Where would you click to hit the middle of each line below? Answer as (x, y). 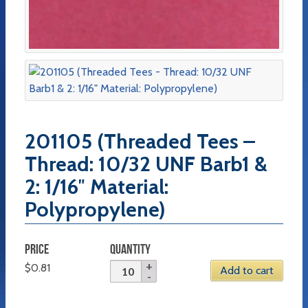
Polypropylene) (95, 209)
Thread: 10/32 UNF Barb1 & (146, 164)
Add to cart (246, 270)
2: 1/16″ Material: (97, 186)
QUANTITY (131, 249)
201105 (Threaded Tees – (140, 141)
